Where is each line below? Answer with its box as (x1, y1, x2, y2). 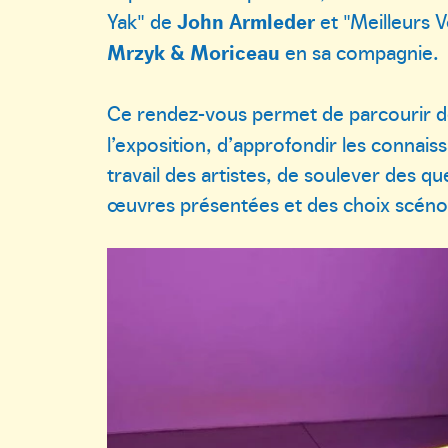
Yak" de (107, 6, 177, 35)
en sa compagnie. (280, 37, 439, 66)
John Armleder (177, 6, 315, 36)
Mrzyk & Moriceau (107, 37, 280, 67)
